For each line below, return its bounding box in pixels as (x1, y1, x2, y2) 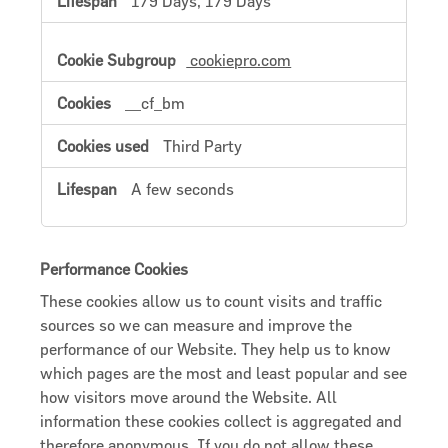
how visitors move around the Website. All (40, 388, 338, 407)
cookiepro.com (186, 50, 292, 69)
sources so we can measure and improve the (40, 316, 353, 335)
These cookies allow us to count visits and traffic (40, 292, 383, 311)
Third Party (163, 136, 243, 155)
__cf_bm (125, 93, 186, 112)
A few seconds (131, 179, 235, 198)
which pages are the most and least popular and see (40, 364, 408, 383)
